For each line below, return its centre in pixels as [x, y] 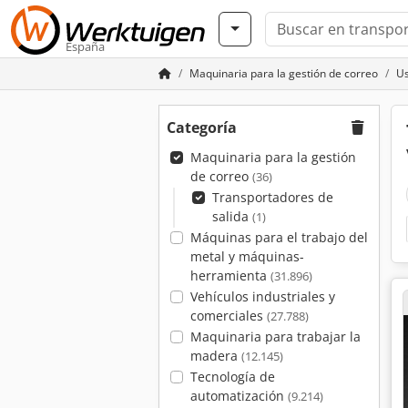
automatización [239, 396]
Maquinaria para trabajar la [275, 337]
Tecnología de [232, 377]
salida [232, 216]
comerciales [228, 316]
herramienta [230, 275]
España [85, 46]
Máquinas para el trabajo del [279, 237]
